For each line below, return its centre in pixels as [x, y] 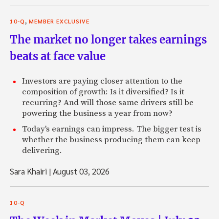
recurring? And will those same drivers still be [108, 103]
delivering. [42, 151]
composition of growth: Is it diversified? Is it [103, 92]
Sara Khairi [29, 171]
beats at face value [58, 56]
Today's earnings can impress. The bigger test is [112, 129]
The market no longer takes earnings [108, 40]
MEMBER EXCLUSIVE [59, 21]
